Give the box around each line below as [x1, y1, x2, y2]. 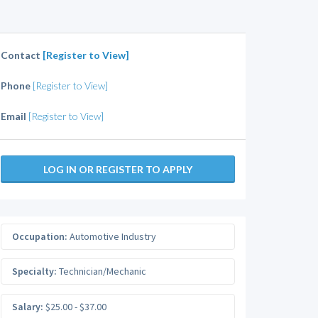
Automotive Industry [67, 229, 156, 243]
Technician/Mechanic [57, 265, 146, 278]
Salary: [12, 300, 43, 313]
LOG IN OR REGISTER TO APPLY [43, 163, 192, 175]
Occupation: [12, 229, 67, 243]
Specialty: [12, 265, 57, 278]
